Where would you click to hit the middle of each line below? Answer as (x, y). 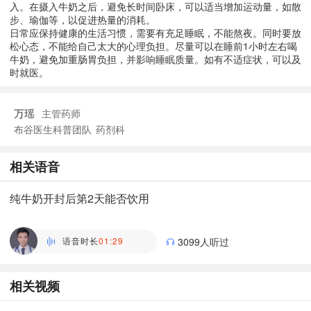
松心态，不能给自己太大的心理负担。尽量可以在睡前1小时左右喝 (153, 46)
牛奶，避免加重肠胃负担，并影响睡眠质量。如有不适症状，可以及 (155, 59)
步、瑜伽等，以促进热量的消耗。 (83, 19)
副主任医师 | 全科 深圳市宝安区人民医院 (85, 232)
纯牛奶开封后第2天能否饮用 (79, 198)
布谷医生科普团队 (53, 129)
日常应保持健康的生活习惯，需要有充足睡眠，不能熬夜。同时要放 (155, 33)
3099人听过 (203, 242)
